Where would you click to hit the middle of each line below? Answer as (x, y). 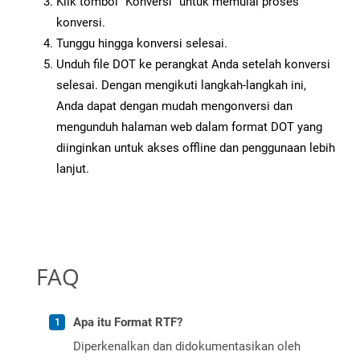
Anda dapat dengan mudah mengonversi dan (174, 106)
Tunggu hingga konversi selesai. (142, 44)
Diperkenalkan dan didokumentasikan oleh (187, 347)
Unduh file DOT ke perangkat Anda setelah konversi (193, 65)
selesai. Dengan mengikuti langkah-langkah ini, (181, 86)
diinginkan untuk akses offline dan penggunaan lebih (196, 148)
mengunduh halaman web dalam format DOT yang (189, 127)
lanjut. (73, 169)
